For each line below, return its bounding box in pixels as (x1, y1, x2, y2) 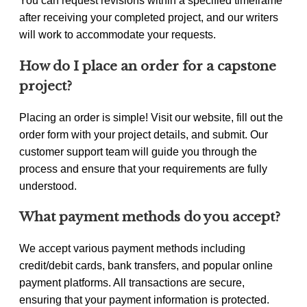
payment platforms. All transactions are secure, (19, 277, 245, 289)
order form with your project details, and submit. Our (19, 128, 268, 140)
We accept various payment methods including (19, 243, 245, 255)
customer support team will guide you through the (19, 145, 257, 158)
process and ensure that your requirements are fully (19, 162, 267, 175)
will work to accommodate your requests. (19, 29, 216, 41)
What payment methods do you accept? (19, 209, 280, 225)
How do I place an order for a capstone (19, 58, 276, 74)
